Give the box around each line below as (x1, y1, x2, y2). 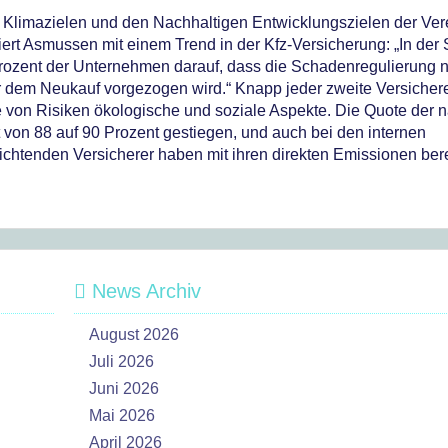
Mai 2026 (89, 407, 155, 424)
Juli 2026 (89, 353, 154, 370)
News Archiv (86, 280, 201, 302)
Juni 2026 (89, 380, 159, 397)
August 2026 (89, 326, 179, 343)
